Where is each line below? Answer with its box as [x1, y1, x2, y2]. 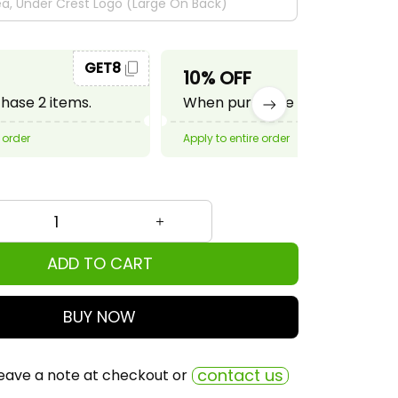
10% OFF [183, 66, 251, 91]
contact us [197, 364, 283, 386]
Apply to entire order [183, 131, 290, 146]
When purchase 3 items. [183, 92, 351, 113]
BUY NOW [63, 306, 136, 328]
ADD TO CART [46, 252, 153, 275]
